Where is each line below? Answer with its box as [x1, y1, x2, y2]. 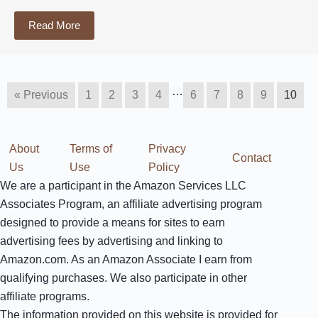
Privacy [148, 143, 186, 155]
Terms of [69, 143, 112, 155]
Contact [231, 152, 271, 164]
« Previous [14, 88, 68, 101]
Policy [148, 161, 180, 173]
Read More [28, 18, 80, 31]
